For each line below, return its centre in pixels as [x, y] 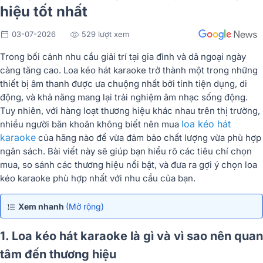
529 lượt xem [105, 34]
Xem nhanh [42, 206]
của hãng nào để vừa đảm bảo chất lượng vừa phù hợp [149, 137]
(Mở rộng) [85, 206]
